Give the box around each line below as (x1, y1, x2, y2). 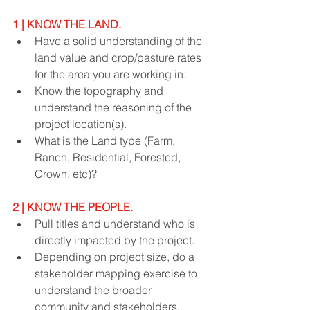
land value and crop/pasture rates (35, 51, 204, 64)
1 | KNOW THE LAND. (12, 17, 121, 31)
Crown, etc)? (35, 167, 97, 181)
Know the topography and (35, 84, 166, 98)
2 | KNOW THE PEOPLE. (12, 200, 133, 214)
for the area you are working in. (35, 67, 186, 81)
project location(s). (35, 117, 127, 131)
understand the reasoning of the (35, 100, 194, 114)
